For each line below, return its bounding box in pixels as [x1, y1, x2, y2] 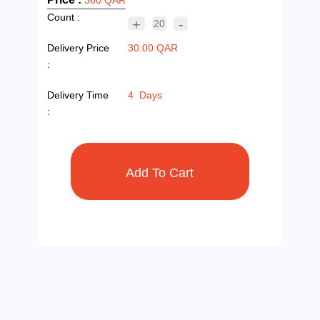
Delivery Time [47, 89, 109, 101]
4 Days [128, 89, 163, 101]
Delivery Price [47, 41, 110, 54]
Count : [47, 11, 81, 23]
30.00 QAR [128, 41, 179, 54]
